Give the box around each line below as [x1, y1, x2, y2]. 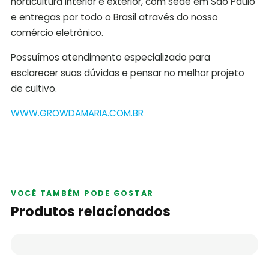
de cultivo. [10, 82, 57, 95]
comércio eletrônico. [10, 26, 103, 39]
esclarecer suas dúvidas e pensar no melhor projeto [10, 67, 244, 79]
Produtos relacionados [10, 202, 171, 222]
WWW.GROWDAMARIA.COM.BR [10, 107, 144, 120]
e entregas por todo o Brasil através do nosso [10, 10, 218, 23]
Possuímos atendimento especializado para [10, 51, 210, 64]
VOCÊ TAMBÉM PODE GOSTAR [10, 187, 154, 198]
